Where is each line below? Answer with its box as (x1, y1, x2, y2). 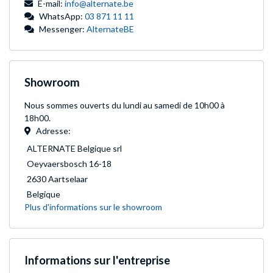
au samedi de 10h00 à (143, 100, 225, 110)
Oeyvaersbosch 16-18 (27, 158, 112, 169)
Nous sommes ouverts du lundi (24, 100, 141, 110)
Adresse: (36, 126, 71, 136)
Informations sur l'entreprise (24, 253, 170, 267)
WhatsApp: (39, 11, 85, 21)
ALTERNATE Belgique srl (27, 143, 122, 154)
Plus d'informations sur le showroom (24, 202, 162, 212)
